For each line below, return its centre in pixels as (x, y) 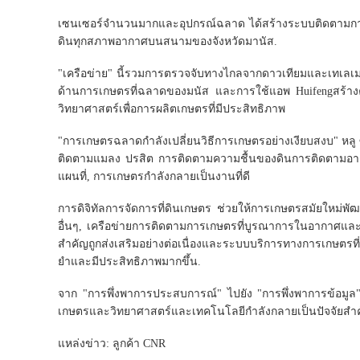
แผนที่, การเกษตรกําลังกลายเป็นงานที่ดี (154, 176)
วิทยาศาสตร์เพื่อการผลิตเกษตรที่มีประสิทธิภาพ (172, 108)
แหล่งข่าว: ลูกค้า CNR (112, 343)
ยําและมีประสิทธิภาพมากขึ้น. (129, 261)
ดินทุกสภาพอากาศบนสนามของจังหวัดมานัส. (168, 41)
